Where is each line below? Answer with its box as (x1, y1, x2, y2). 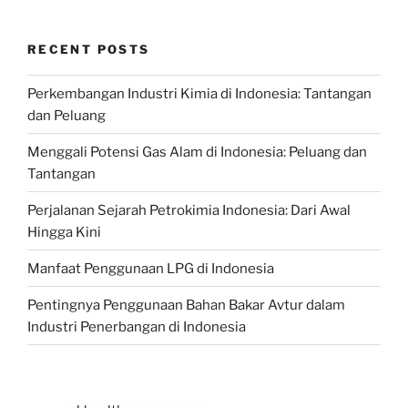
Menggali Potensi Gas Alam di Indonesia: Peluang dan (27, 143, 367, 160)
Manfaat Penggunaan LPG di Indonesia (27, 260, 274, 277)
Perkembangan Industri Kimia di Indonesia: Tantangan (27, 85, 372, 102)
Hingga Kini (27, 223, 101, 240)
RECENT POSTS (27, 41, 150, 56)
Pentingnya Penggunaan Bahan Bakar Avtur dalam (27, 296, 345, 313)
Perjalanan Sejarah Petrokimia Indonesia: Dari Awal (27, 201, 351, 219)
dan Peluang (27, 107, 106, 124)
